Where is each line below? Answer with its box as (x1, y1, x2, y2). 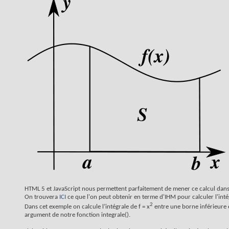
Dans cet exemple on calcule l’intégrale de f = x (25, 203, 150, 211)
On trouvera (25, 194, 59, 200)
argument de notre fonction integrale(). (25, 212, 130, 219)
